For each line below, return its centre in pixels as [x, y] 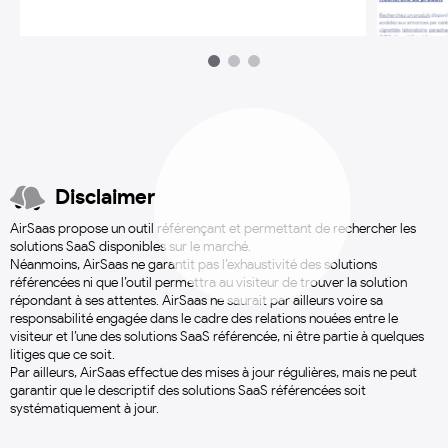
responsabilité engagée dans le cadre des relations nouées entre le [204, 319]
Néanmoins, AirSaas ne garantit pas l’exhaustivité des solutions [193, 265]
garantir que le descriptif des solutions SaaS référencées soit [188, 391]
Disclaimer [105, 197]
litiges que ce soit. [62, 355]
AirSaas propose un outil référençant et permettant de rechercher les [213, 229]
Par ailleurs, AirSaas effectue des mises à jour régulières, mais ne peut [213, 373]
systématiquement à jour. [84, 409]
